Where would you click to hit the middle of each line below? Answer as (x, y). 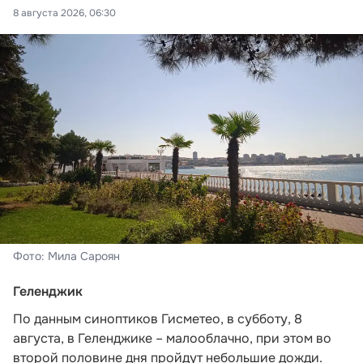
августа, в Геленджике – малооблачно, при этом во (172, 339)
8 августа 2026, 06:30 (64, 13)
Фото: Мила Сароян (66, 256)
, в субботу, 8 (261, 319)
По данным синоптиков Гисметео (117, 319)
